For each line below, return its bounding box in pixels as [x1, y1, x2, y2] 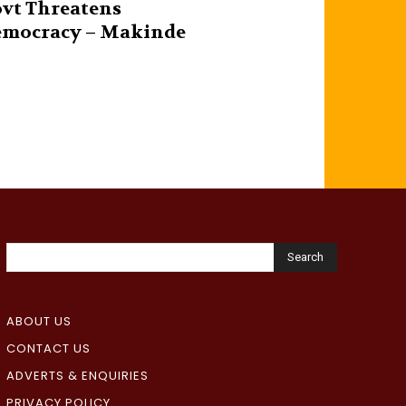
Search [286, 250, 324, 265]
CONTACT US [5, 340, 91, 358]
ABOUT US [5, 313, 72, 331]
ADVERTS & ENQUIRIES [5, 367, 149, 385]
